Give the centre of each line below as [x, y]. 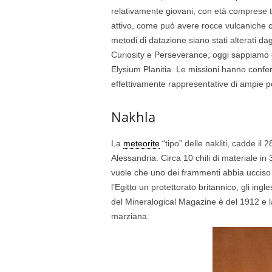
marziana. [130, 216]
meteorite [141, 143]
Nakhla [133, 117]
